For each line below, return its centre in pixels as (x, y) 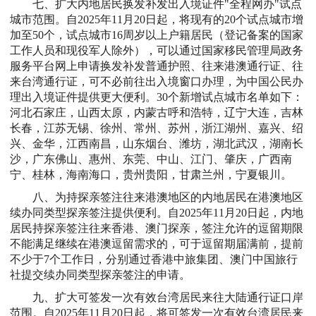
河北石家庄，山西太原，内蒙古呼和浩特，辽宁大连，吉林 (157, 112)
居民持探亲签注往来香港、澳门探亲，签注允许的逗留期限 (157, 228)
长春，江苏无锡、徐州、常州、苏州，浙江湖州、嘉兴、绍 (157, 128)
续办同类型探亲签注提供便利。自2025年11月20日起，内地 (157, 212)
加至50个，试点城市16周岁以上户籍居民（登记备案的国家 (157, 35)
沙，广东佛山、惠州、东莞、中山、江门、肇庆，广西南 (151, 159)
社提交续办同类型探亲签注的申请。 (100, 274)
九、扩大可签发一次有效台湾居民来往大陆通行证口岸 (168, 297)
